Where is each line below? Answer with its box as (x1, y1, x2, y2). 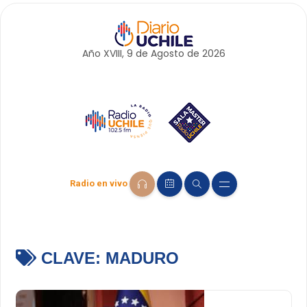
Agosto (150, 47, 184, 60)
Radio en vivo (70, 178, 127, 189)
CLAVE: (36, 249, 106, 268)
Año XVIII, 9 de (82, 47, 151, 60)
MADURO (105, 249, 179, 268)
